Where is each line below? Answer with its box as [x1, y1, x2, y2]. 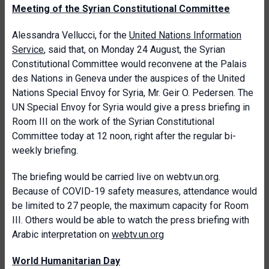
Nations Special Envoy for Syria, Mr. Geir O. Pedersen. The [12, 87, 253, 98]
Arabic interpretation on [12, 229, 112, 240]
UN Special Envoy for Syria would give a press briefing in [12, 101, 250, 113]
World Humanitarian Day [12, 255, 120, 267]
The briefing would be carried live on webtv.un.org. [12, 171, 220, 183]
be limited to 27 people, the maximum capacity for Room [12, 200, 249, 211]
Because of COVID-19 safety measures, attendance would [12, 186, 257, 197]
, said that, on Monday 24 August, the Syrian [44, 44, 225, 55]
